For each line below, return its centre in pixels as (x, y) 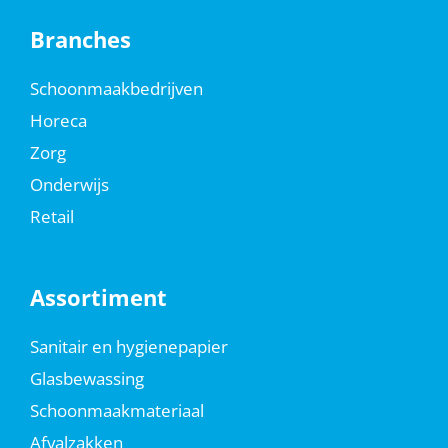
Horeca (58, 121)
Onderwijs (69, 185)
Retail (51, 217)
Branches (80, 39)
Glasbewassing (86, 379)
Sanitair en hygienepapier (128, 347)
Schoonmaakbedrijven (116, 89)
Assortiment (98, 297)
